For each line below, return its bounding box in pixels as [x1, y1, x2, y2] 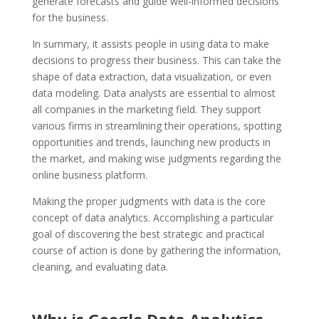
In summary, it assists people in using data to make [31, 37, 269, 51]
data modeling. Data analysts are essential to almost [31, 86, 276, 100]
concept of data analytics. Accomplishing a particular [31, 211, 273, 225]
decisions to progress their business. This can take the [31, 53, 281, 68]
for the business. [31, 11, 108, 25]
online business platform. [31, 168, 147, 182]
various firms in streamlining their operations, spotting [31, 119, 281, 133]
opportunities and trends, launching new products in [31, 135, 271, 150]
